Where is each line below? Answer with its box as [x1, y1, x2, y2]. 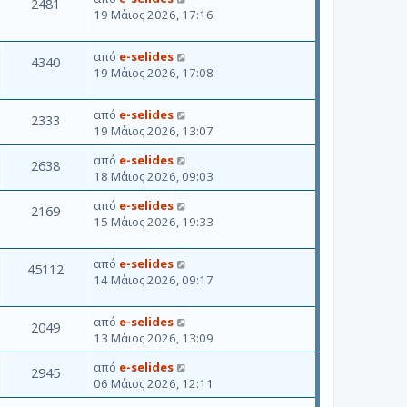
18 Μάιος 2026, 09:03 [94, 167, 213, 184]
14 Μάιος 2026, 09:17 [94, 271, 213, 288]
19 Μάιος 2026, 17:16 [94, 5, 213, 23]
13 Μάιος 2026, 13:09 [94, 329, 213, 346]
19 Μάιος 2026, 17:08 [94, 64, 213, 81]
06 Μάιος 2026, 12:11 [94, 374, 213, 392]
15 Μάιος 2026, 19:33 [94, 213, 213, 230]
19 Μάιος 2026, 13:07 [94, 122, 213, 139]
